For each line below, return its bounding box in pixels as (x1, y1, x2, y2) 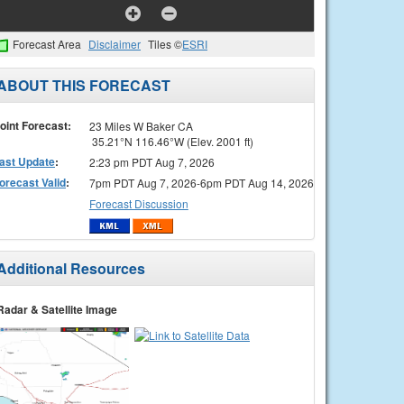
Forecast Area (13, 36, 81, 51)
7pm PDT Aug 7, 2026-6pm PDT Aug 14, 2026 (88, 174, 314, 190)
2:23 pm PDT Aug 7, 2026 (88, 153, 215, 170)
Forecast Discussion (88, 195, 188, 211)
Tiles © (148, 36, 182, 51)
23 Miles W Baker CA (88, 117, 193, 133)
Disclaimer (88, 36, 141, 51)
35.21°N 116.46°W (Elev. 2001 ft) (88, 133, 253, 149)
